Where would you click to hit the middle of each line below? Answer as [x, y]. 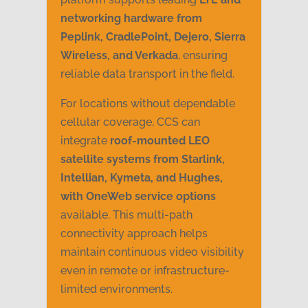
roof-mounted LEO [160, 141]
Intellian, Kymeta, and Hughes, [142, 178]
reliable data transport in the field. [148, 74]
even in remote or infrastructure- [145, 271]
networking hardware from [132, 19]
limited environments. [117, 289]
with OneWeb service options [139, 197]
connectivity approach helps [134, 234]
